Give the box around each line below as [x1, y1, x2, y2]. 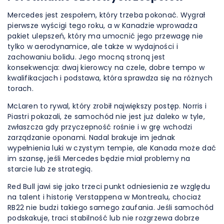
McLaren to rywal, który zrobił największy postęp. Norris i [7, 101, 207, 111]
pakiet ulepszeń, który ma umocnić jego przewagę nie [7, 31, 203, 41]
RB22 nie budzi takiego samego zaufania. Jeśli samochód [7, 202, 214, 212]
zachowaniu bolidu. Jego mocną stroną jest [7, 52, 165, 62]
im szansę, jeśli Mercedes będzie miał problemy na [7, 153, 190, 163]
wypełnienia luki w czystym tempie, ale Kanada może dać [7, 143, 216, 153]
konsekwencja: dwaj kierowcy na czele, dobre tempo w [7, 62, 205, 72]
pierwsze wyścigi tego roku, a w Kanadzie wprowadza [7, 20, 197, 30]
